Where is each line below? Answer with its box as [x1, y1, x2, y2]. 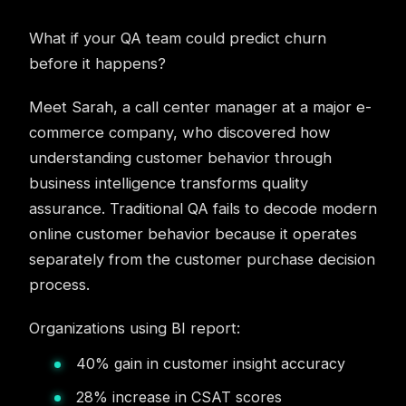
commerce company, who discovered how [29, 123, 331, 141]
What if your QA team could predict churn [29, 29, 326, 47]
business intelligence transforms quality [29, 174, 308, 192]
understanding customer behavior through [29, 149, 332, 167]
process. [29, 275, 90, 294]
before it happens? [29, 54, 166, 72]
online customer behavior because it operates [29, 225, 357, 243]
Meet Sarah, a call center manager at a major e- [29, 98, 372, 116]
